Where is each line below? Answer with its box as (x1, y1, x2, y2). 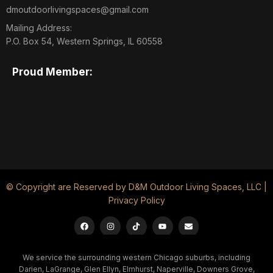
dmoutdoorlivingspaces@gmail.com (6, 4, 149, 15)
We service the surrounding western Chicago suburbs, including (23, 252, 250, 262)
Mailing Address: (6, 23, 72, 33)
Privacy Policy (108, 195, 165, 205)
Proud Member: (12, 66, 93, 78)
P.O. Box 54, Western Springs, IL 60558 (6, 36, 163, 46)
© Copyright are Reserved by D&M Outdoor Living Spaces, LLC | (6, 182, 267, 192)
